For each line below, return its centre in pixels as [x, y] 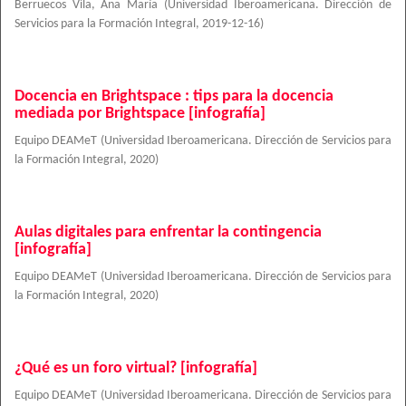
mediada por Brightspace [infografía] [140, 114]
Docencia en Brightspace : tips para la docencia [174, 97]
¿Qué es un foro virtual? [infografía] [136, 368]
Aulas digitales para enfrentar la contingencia [168, 232]
